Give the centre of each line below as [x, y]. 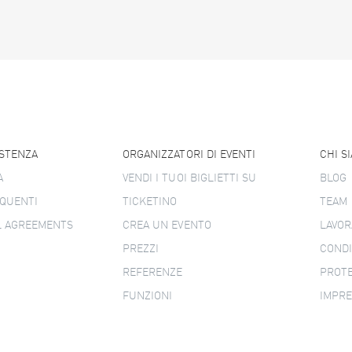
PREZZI [141, 249]
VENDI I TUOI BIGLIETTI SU [190, 178]
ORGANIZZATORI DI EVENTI [189, 155]
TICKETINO [150, 202]
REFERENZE [153, 273]
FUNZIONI [148, 296]
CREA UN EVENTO [167, 225]
